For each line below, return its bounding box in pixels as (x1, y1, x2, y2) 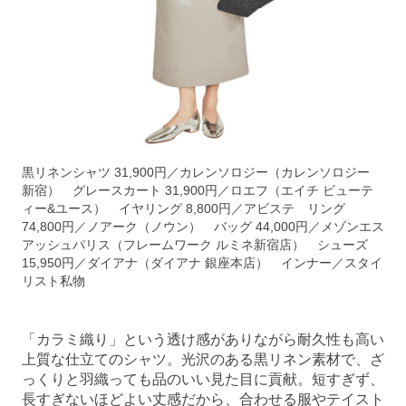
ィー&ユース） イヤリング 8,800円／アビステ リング (22, 200, 345, 216)
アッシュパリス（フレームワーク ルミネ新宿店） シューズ (22, 237, 368, 252)
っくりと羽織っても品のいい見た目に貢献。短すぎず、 (22, 371, 384, 387)
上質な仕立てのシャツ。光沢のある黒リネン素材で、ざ (22, 351, 384, 367)
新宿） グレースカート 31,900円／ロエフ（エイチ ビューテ (22, 182, 373, 198)
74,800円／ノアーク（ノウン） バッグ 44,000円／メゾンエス (22, 218, 384, 234)
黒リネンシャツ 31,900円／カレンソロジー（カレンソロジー (22, 164, 370, 179)
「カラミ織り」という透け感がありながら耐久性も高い (22, 331, 384, 347)
